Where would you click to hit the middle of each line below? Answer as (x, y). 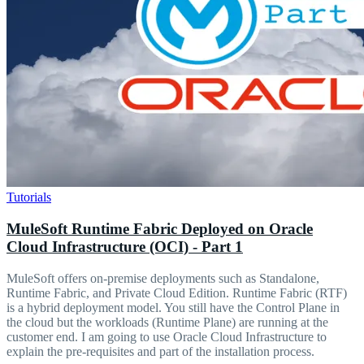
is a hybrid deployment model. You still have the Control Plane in (173, 307)
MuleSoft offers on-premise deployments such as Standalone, (163, 278)
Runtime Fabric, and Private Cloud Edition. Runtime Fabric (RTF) (177, 292)
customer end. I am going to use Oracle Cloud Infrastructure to (167, 336)
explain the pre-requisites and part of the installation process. (160, 351)
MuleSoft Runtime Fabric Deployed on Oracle (160, 228)
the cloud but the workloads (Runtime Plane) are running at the (167, 322)
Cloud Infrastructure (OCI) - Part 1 (125, 246)
